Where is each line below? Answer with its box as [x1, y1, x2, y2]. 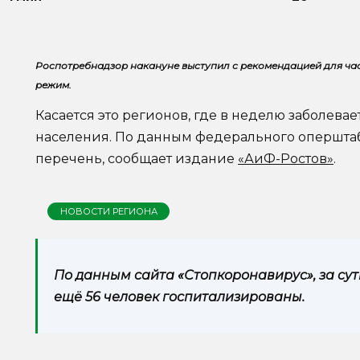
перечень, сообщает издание [35, 151, 238, 167]
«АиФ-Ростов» [238, 151, 333, 167]
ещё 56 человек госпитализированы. [54, 289, 305, 305]
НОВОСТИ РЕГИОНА [59, 205, 157, 217]
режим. [35, 79, 72, 92]
